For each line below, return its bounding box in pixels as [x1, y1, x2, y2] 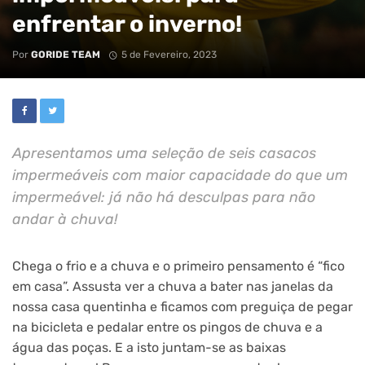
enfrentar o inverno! [12, 9, 242, 37]
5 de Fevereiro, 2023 [121, 49, 217, 60]
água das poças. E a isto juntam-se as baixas [12, 339, 286, 355]
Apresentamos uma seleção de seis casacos [12, 143, 316, 161]
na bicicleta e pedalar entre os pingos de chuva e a [12, 319, 323, 335]
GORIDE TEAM [31, 49, 100, 60]
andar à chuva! [12, 209, 117, 227]
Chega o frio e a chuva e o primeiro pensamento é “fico [12, 257, 345, 274]
